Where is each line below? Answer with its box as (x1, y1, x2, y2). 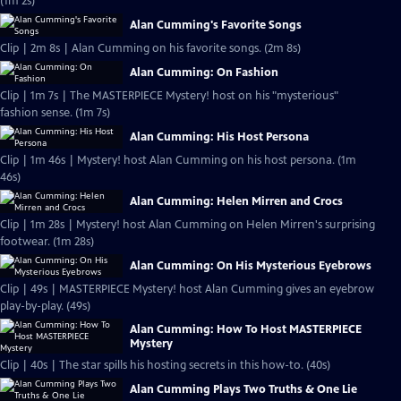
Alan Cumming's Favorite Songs (130, 18, 302, 32)
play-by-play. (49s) (66, 299, 90, 313)
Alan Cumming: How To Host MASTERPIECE (130, 321, 362, 337)
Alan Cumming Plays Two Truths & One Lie (130, 382, 357, 397)
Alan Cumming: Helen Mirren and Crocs (130, 194, 343, 209)
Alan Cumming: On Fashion (130, 65, 278, 80)
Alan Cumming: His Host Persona (130, 130, 309, 144)
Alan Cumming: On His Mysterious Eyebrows (130, 259, 371, 273)
